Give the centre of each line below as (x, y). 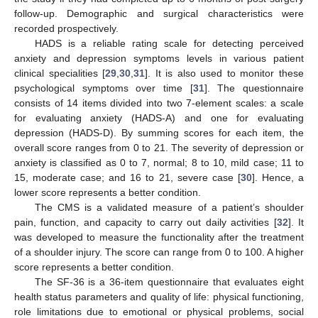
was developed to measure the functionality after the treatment (159, 237)
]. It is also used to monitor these (225, 73)
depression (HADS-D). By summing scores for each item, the (159, 132)
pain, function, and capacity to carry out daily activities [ (146, 222)
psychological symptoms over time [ (104, 88)
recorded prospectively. (66, 28)
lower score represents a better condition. (108, 192)
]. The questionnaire (254, 88)
